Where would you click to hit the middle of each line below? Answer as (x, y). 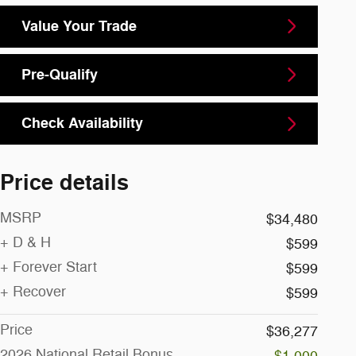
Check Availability (82, 124)
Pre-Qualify (60, 74)
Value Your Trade (79, 26)
